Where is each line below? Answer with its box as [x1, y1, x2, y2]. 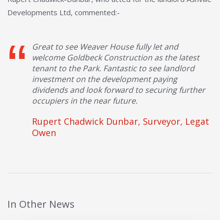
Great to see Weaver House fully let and [32, 41, 178, 52]
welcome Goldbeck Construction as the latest [32, 52, 199, 63]
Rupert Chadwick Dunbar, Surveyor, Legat [32, 115, 209, 127]
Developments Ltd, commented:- [7, 7, 120, 17]
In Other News [7, 197, 75, 211]
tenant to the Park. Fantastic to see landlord [32, 62, 194, 74]
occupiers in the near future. [32, 95, 137, 106]
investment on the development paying [32, 73, 177, 84]
